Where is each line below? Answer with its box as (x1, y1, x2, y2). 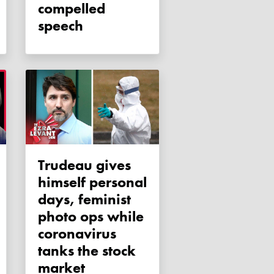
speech (38, 16, 83, 35)
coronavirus (38, 224, 116, 243)
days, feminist (38, 190, 131, 209)
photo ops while (38, 207, 144, 226)
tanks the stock (38, 241, 136, 261)
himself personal (38, 172, 147, 192)
